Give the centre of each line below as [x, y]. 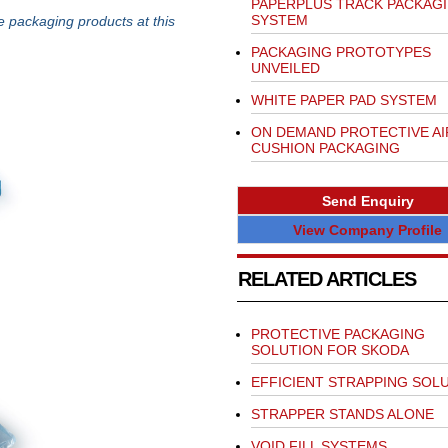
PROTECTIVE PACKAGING [337, 334]
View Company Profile [367, 229]
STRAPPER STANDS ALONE [342, 414]
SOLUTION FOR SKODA [329, 350]
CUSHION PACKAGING [325, 148]
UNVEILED [285, 68]
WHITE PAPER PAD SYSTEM [343, 100]
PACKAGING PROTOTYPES [340, 52]
